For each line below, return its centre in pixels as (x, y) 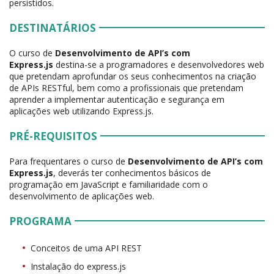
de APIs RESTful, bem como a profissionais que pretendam (126, 88)
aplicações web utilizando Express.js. (81, 111)
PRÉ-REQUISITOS (53, 136)
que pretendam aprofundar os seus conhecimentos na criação (133, 76)
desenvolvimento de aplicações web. (82, 196)
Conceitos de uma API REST (86, 248)
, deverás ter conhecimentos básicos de (132, 173)
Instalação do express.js (78, 267)
